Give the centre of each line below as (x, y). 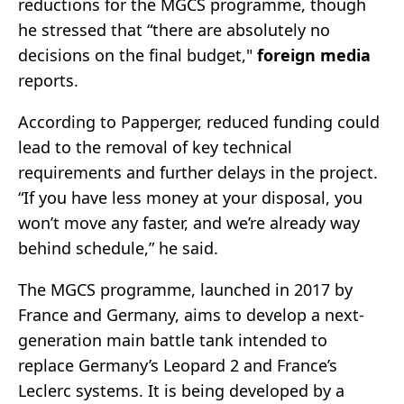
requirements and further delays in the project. (198, 173)
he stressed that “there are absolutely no (174, 30)
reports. (50, 81)
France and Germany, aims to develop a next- (191, 315)
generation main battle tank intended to (173, 340)
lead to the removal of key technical (155, 147)
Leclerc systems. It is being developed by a (181, 391)
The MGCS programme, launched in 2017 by (185, 290)
